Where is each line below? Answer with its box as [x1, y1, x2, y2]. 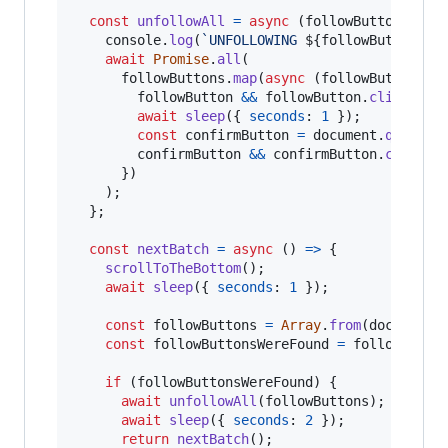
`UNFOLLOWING [201, 31, 305, 48]
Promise [153, 50, 209, 67]
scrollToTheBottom [105, 259, 241, 276]
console [105, 31, 161, 48]
